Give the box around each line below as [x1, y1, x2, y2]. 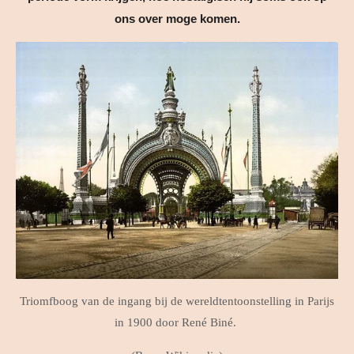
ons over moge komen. [114, 11, 240, 25]
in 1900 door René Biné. [115, 315, 239, 329]
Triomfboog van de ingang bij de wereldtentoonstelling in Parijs [20, 294, 334, 307]
